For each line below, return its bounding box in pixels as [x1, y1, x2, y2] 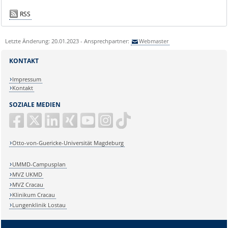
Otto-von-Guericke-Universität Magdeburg [12, 139, 124, 147]
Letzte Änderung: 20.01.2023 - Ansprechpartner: [5, 37, 131, 45]
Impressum [12, 75, 42, 83]
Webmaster [139, 37, 169, 45]
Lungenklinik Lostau [12, 201, 66, 209]
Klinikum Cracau [12, 190, 55, 198]
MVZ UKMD [12, 170, 43, 178]
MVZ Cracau [12, 180, 44, 188]
